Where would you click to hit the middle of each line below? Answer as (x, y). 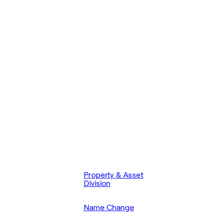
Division (97, 183)
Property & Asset (113, 175)
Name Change (109, 207)
